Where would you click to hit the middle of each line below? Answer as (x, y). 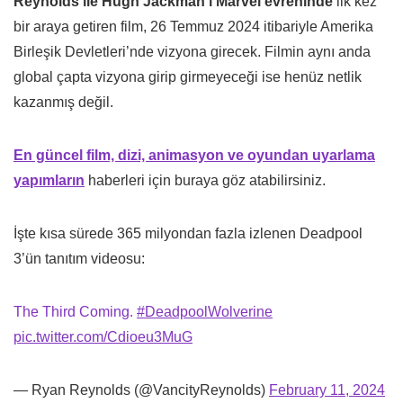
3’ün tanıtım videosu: (79, 259)
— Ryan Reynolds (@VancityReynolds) (141, 390)
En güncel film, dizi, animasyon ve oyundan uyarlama (194, 156)
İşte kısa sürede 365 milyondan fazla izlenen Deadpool (188, 234)
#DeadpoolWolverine (205, 312)
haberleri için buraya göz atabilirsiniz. (205, 181)
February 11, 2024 (327, 390)
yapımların (49, 181)
